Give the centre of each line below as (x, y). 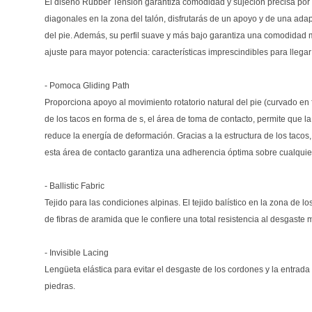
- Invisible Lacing (77, 252)
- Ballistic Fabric (75, 186)
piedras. (60, 286)
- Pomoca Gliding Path (87, 85)
